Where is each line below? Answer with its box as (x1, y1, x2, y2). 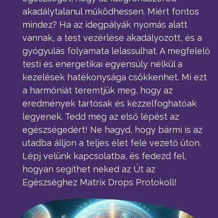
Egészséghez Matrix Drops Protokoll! (22, 177, 177, 187)
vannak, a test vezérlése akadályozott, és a (22, 33, 202, 43)
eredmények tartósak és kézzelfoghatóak (22, 98, 197, 109)
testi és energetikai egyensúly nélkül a (22, 59, 182, 69)
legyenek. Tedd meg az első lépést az (22, 111, 179, 122)
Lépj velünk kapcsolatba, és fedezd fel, (22, 151, 186, 161)
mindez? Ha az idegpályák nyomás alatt (22, 19, 187, 30)
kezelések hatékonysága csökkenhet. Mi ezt (22, 72, 207, 82)
